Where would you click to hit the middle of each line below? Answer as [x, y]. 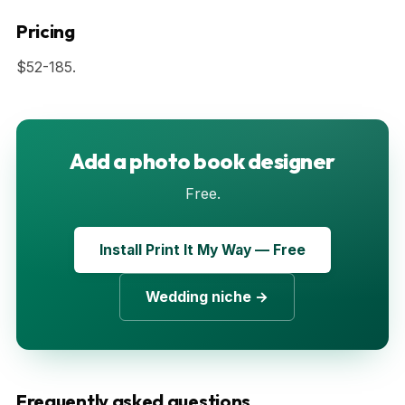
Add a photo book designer [202, 160]
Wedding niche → [207, 297]
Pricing [46, 31]
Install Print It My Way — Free [202, 250]
